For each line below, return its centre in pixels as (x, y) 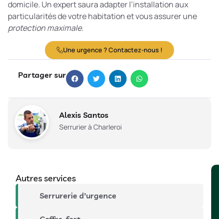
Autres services (46, 178)
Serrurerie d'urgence (78, 195)
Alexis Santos (84, 115)
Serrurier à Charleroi (90, 127)
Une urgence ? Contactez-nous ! (113, 50)
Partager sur (42, 75)
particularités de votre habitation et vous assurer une (102, 16)
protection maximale (45, 28)
